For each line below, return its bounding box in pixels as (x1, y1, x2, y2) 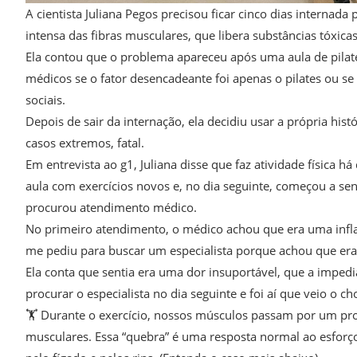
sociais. (25, 92, 65, 108)
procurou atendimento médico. (25, 199, 197, 216)
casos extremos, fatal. (25, 135, 144, 151)
